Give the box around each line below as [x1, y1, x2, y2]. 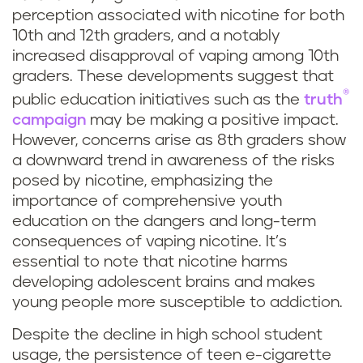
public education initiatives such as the [12, 92, 304, 109]
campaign [12, 113, 86, 129]
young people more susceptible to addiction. [12, 295, 343, 311]
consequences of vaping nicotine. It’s [12, 234, 287, 250]
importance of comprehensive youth [12, 194, 282, 210]
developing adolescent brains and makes [12, 275, 315, 291]
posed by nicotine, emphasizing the [12, 173, 273, 190]
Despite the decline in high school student [12, 327, 322, 344]
